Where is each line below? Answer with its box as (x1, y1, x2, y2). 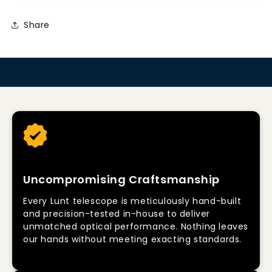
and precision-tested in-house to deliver (23, 208, 211, 220)
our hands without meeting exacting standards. (23, 233, 242, 245)
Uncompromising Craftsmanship (23, 172, 220, 187)
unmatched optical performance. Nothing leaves (23, 220, 249, 233)
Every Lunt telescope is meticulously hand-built (23, 195, 242, 207)
